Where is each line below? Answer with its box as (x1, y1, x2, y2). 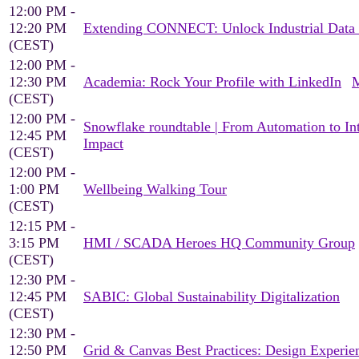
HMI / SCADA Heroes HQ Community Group (83, 235, 355, 251)
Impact (83, 135, 123, 151)
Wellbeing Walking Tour (83, 181, 227, 197)
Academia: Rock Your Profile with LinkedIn (83, 74, 341, 90)
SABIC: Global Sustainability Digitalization (83, 288, 340, 305)
